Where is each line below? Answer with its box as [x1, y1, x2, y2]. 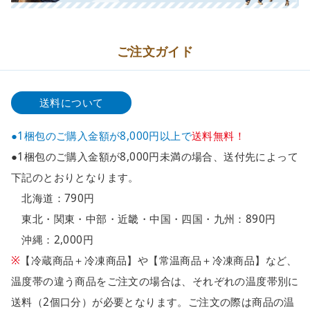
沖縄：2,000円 [11, 232, 93, 248]
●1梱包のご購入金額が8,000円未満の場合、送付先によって [11, 149, 298, 165]
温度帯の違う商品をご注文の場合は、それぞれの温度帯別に [11, 274, 299, 289]
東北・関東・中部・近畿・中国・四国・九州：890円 [11, 212, 276, 227]
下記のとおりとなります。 [11, 170, 139, 185]
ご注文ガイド [116, 42, 194, 60]
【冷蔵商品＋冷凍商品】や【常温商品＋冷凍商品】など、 [20, 253, 298, 268]
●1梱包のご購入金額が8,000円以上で [11, 129, 192, 144]
